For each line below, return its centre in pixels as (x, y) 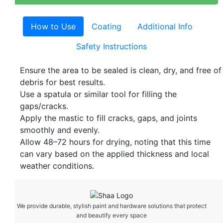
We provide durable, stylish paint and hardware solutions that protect (111, 206)
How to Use (53, 27)
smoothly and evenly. (60, 130)
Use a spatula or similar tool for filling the (98, 94)
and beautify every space (111, 216)
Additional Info (165, 27)
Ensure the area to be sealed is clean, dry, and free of (121, 70)
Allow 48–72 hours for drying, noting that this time (115, 142)
